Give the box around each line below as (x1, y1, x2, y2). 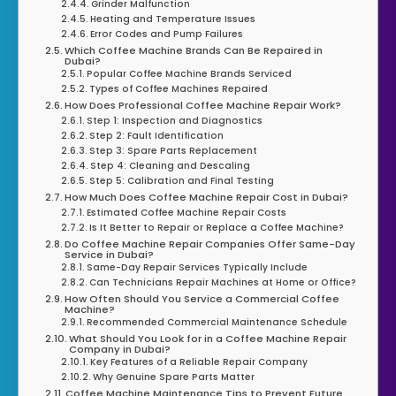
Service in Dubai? (65, 247, 155, 262)
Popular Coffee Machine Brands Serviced (86, 66, 292, 80)
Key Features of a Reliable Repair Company (89, 354, 308, 369)
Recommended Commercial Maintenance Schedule (86, 315, 347, 329)
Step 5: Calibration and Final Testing (88, 173, 274, 187)
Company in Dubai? (69, 341, 171, 356)
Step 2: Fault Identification (88, 128, 224, 142)
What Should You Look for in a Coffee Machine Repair (69, 331, 347, 346)
